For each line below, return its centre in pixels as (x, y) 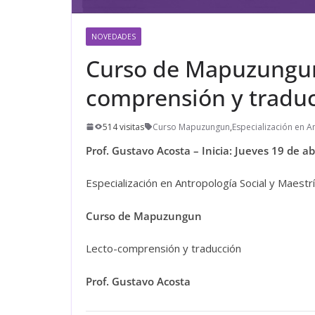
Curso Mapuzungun (191, 127)
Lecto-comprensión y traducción (163, 249)
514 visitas (123, 127)
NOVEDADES (114, 36)
